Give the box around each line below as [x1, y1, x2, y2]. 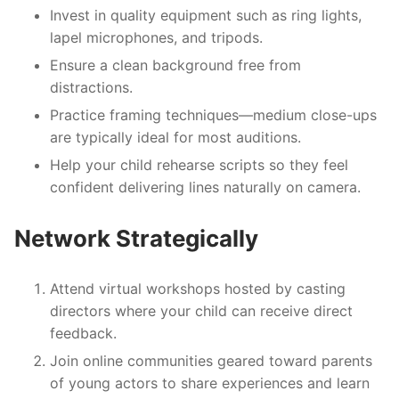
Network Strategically [14, 224, 258, 252]
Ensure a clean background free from [50, 55, 301, 74]
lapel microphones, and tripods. [50, 28, 263, 46]
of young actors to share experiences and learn [50, 373, 370, 392]
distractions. [50, 77, 133, 96]
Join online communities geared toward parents [50, 351, 372, 370]
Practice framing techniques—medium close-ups [50, 105, 377, 124]
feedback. [50, 323, 117, 342]
